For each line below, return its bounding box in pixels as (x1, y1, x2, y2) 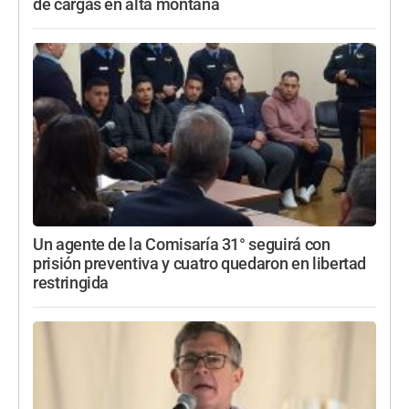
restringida (33, 273, 110, 292)
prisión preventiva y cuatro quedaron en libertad (33, 254, 367, 273)
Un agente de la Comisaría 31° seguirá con (33, 235, 330, 254)
